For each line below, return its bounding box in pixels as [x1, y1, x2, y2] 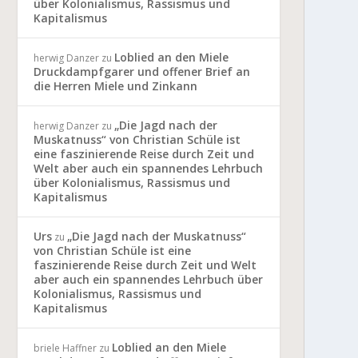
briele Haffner [33, 341, 97, 356]
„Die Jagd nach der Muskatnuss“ [66, 229, 246, 245]
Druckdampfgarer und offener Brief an [33, 64, 250, 80]
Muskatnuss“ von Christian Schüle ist [33, 132, 241, 148]
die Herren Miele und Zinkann [33, 78, 197, 94]
